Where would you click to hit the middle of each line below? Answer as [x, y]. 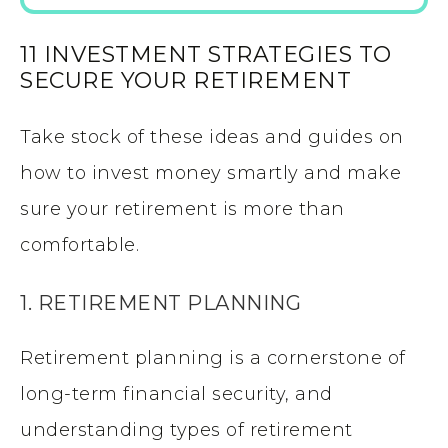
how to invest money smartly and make [210, 173]
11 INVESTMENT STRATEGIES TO [206, 55]
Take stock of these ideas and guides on [212, 137]
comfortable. [79, 245]
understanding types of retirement [186, 430]
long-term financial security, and [176, 394]
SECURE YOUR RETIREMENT [185, 81]
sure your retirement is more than [182, 209]
